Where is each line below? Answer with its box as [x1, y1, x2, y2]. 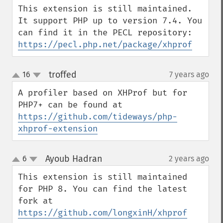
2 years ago [169, 154, 209, 163]
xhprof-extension [18, 123, 98, 134]
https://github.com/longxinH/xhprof [18, 208, 187, 218]
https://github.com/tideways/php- [18, 111, 177, 122]
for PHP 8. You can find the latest [18, 184, 187, 194]
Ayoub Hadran [45, 153, 103, 164]
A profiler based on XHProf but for [18, 88, 187, 98]
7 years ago [169, 70, 209, 79]
